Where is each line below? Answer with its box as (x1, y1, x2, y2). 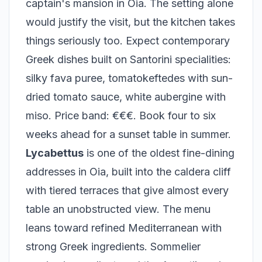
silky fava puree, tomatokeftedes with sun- (26, 72, 233, 84)
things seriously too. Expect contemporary (26, 35, 230, 47)
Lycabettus (26, 147, 84, 159)
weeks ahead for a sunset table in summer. (26, 128, 231, 140)
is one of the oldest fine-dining (84, 147, 235, 159)
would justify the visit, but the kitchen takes (26, 16, 235, 28)
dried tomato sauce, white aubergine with (26, 91, 226, 103)
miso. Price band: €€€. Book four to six (26, 109, 216, 122)
